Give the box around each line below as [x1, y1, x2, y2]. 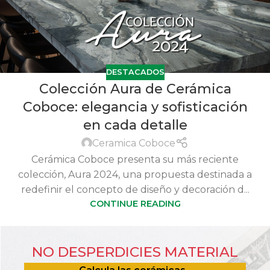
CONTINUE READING [89, 198, 181, 209]
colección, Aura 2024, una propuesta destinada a [18, 168, 252, 180]
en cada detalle [83, 116, 187, 133]
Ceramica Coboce [92, 137, 176, 149]
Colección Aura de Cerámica [39, 80, 231, 97]
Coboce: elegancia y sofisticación [22, 98, 248, 115]
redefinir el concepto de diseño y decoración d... [20, 183, 250, 195]
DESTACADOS [105, 67, 165, 77]
